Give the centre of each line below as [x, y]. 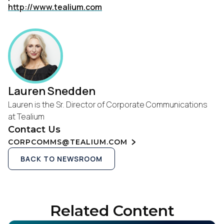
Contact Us [34, 129]
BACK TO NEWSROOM [61, 159]
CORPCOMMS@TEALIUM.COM [68, 142]
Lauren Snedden [52, 91]
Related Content [112, 211]
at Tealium [26, 116]
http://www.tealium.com [55, 7]
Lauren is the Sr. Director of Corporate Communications [108, 104]
